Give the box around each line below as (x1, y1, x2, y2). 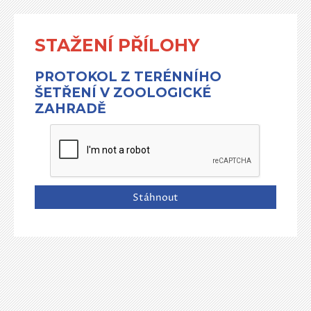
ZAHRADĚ (35, 101, 106, 117)
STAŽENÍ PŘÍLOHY (35, 35, 199, 56)
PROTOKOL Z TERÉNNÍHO (35, 69, 221, 85)
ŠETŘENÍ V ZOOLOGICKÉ (35, 85, 211, 101)
